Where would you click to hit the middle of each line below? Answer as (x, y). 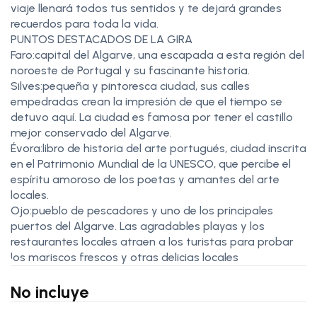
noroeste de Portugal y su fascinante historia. (130, 70)
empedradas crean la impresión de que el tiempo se (146, 101)
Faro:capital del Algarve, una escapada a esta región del (157, 54)
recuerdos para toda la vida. (85, 23)
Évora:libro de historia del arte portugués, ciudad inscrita (158, 148)
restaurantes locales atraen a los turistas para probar (152, 241)
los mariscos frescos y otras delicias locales (125, 257)
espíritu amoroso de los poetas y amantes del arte (145, 179)
